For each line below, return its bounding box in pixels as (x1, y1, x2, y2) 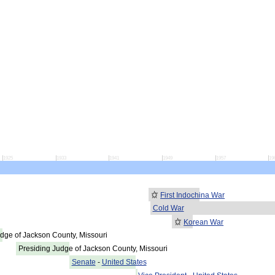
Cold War (152, 204, 184, 213)
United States (101, 258, 147, 267)
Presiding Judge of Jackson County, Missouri (18, 244, 168, 254)
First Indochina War (160, 191, 225, 200)
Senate (71, 258, 96, 267)
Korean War (184, 218, 224, 227)
